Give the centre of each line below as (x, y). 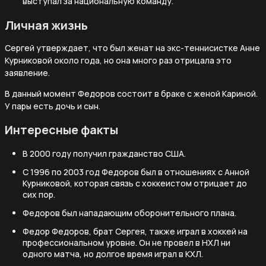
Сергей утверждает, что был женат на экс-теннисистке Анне (132, 47)
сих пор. (39, 194)
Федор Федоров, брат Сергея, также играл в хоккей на (135, 231)
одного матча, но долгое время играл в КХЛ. (113, 254)
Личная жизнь (46, 25)
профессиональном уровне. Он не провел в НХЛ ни (126, 242)
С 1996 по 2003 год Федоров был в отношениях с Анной (136, 172)
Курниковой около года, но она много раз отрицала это (118, 60)
